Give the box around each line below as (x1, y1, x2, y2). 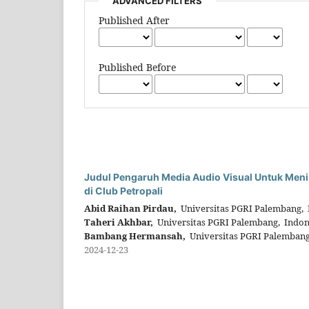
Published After (99, 14, 170, 28)
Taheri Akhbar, (84, 216, 153, 229)
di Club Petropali (84, 185, 163, 197)
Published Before (99, 61, 177, 74)
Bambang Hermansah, (84, 230, 186, 243)
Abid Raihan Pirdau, (84, 202, 177, 215)
